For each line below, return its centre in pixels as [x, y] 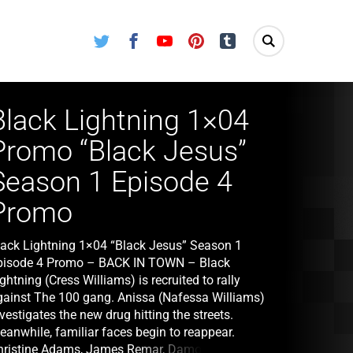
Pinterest [223, 37]
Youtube [191, 37]
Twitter [124, 37]
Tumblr [251, 37]
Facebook [163, 37]
